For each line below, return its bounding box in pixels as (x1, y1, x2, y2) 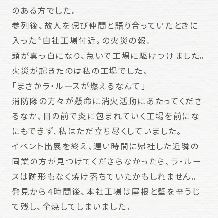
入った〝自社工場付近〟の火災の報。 (11, 35, 152, 47)
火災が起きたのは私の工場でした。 (11, 65, 148, 77)
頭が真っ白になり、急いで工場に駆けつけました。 (11, 50, 205, 62)
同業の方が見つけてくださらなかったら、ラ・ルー (11, 155, 202, 167)
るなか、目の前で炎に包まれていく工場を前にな (11, 110, 200, 122)
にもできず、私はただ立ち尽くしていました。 (11, 125, 182, 137)
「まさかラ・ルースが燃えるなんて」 (11, 80, 146, 92)
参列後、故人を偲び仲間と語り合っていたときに (11, 19, 199, 32)
